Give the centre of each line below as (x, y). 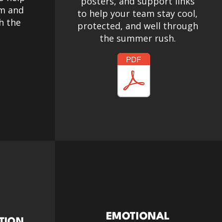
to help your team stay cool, (138, 13)
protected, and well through (138, 26)
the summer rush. (138, 38)
